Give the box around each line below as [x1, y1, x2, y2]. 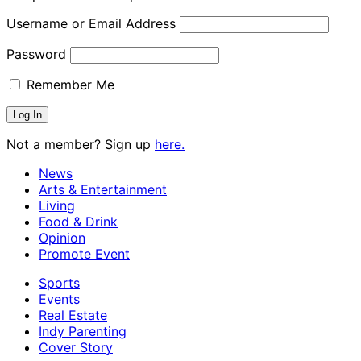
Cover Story [39, 338, 113, 355]
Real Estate [39, 306, 107, 323]
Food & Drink [39, 213, 118, 230]
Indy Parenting [39, 322, 127, 339]
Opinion [39, 229, 85, 246]
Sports [39, 274, 80, 291]
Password [6, 45, 66, 62]
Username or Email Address [6, 15, 176, 31]
